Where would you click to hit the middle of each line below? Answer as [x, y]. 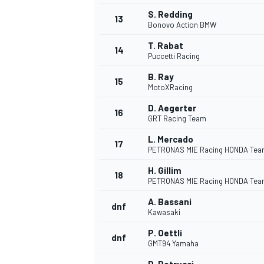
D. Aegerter [172, 108]
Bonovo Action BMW [182, 25]
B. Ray [161, 77]
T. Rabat [166, 46]
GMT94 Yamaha [173, 244]
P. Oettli [165, 233]
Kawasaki [164, 212]
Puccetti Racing [174, 56]
